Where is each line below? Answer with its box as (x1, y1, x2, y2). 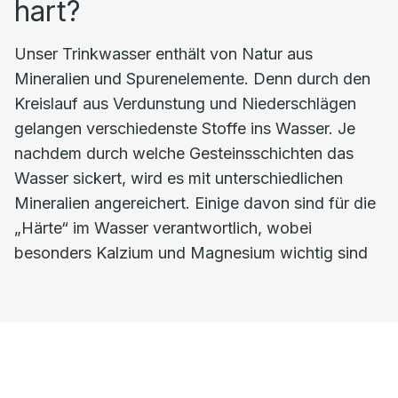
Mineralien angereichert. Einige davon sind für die (14, 194, 376, 212)
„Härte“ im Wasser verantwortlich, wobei (14, 219, 312, 237)
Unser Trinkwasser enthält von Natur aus (14, 44, 313, 63)
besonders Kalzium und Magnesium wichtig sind (14, 243, 368, 262)
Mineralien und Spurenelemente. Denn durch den (14, 69, 370, 88)
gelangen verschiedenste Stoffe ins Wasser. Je (14, 119, 355, 138)
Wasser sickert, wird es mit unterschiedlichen (14, 169, 343, 187)
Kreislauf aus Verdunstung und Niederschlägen (14, 94, 356, 113)
